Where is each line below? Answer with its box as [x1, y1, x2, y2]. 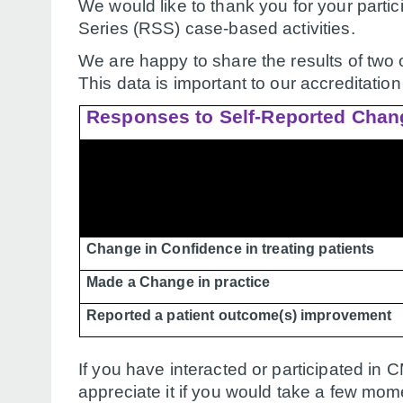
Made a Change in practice [86, 273, 271, 290]
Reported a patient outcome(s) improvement [86, 307, 392, 323]
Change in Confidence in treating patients [86, 240, 375, 256]
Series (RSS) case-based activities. [78, 18, 355, 38]
